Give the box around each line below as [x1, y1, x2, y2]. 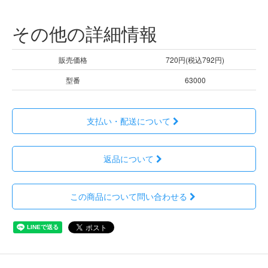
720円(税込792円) [166, 54, 224, 65]
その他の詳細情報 [12, 20, 157, 46]
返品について [103, 152, 154, 165]
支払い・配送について [87, 114, 170, 127]
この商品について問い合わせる [70, 190, 187, 202]
